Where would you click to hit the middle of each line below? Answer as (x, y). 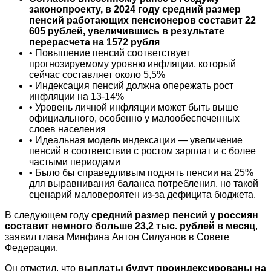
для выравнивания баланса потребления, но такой (144, 184)
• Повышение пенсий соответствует (109, 53)
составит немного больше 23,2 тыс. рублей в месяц (130, 226)
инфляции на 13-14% (77, 97)
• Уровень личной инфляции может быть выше (134, 108)
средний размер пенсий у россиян (175, 215)
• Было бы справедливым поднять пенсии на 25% (141, 173)
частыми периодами (75, 162)
